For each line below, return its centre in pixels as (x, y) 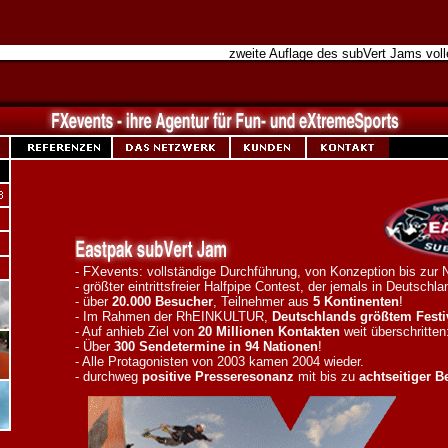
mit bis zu (326, 376)
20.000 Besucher (162, 301)
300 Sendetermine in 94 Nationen (216, 346)
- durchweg (108, 376)
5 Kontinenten (356, 301)
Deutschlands (314, 316)
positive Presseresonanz (218, 376)
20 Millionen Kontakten (269, 331)
